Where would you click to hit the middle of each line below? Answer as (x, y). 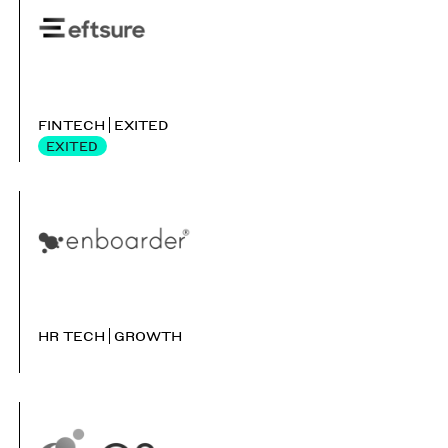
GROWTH (148, 335)
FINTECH (71, 124)
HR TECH (71, 335)
